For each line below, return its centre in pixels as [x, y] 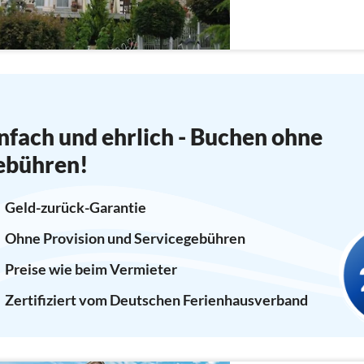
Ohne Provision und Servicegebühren [125, 238]
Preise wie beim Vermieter [91, 269]
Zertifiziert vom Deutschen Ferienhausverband [156, 299]
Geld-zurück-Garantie [75, 207]
